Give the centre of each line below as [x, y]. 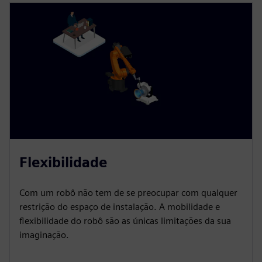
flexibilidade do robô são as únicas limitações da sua [125, 220]
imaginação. [44, 235]
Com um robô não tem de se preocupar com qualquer [128, 192]
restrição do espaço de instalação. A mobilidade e [120, 206]
